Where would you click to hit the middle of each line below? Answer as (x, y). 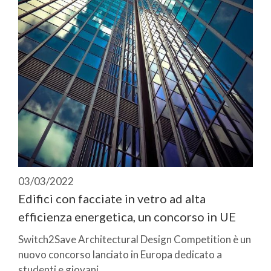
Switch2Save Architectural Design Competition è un (135, 240)
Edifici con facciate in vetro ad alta (112, 199)
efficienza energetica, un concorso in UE (127, 217)
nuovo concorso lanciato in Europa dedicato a (120, 255)
